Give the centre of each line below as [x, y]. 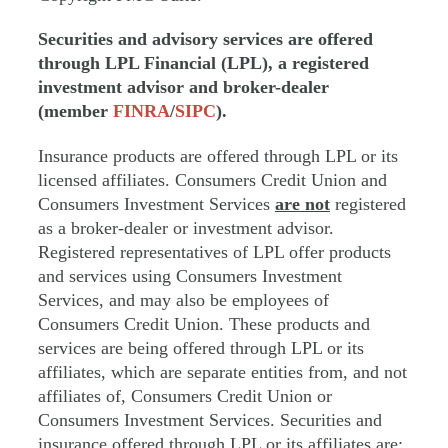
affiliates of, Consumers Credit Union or [185, 395]
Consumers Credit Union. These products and [204, 323]
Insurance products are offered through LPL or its [218, 155]
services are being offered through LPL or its [201, 347]
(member [75, 111]
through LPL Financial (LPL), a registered [203, 63]
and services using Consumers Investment [190, 275]
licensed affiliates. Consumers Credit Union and [212, 179]
